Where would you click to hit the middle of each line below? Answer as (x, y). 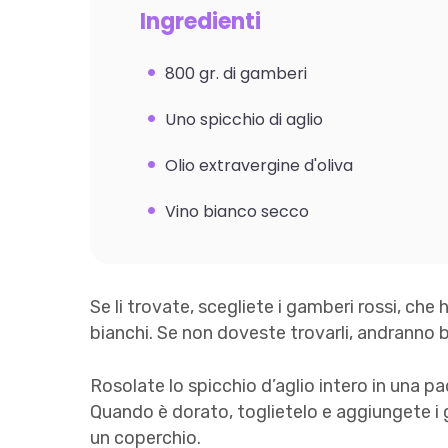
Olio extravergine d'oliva (259, 166)
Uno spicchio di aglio (244, 120)
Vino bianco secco (237, 212)
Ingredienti (200, 22)
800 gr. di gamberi (236, 74)
